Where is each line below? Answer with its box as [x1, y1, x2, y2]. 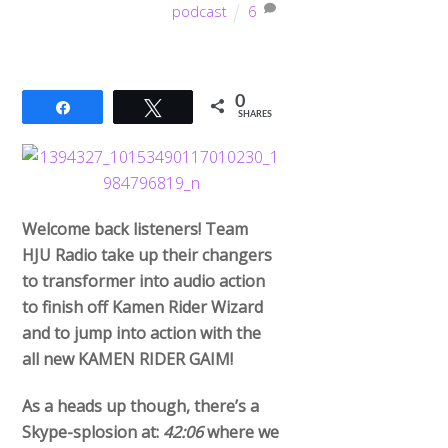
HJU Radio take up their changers [22, 244, 273, 267]
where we [203, 421, 280, 444]
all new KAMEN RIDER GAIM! [22, 348, 234, 371]
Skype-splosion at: [22, 421, 164, 444]
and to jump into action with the [22, 322, 262, 345]
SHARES [238, 109, 273, 119]
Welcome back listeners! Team [22, 218, 249, 241]
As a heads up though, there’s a [22, 395, 260, 418]
